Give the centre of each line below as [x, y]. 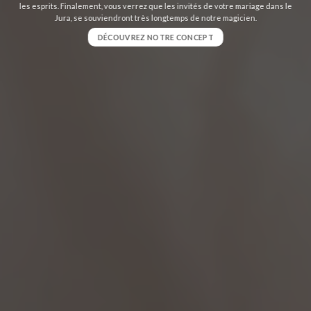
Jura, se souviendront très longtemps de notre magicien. [155, 18]
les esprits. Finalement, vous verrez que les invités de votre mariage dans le [155, 6]
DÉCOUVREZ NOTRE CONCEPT [155, 37]
